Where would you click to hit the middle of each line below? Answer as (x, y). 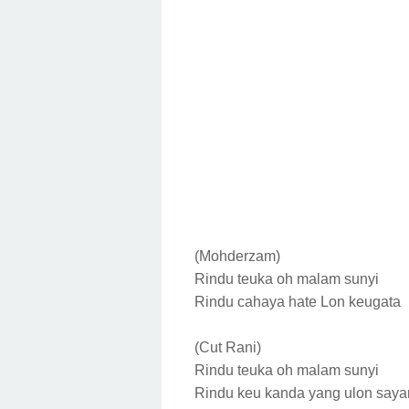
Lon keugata (362, 301)
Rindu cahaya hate (257, 301)
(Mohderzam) (237, 256)
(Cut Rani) (228, 347)
